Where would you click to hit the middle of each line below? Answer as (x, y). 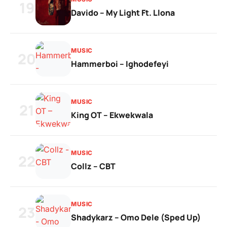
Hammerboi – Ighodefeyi (120, 64)
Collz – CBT (93, 166)
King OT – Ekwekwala (112, 115)
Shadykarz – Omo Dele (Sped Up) (136, 217)
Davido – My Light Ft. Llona (123, 13)
